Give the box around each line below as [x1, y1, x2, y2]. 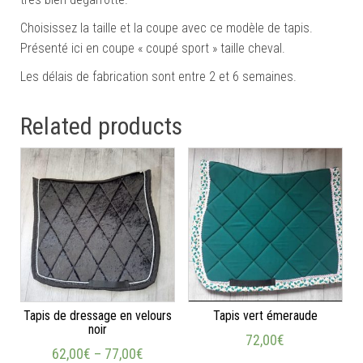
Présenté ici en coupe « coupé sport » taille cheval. [20, 41, 285, 56]
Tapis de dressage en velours [23, 308, 173, 324]
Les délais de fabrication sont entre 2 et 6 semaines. [20, 69, 297, 84]
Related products [20, 112, 182, 140]
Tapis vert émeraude [212, 308, 318, 324]
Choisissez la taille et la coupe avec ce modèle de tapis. [20, 20, 313, 36]
